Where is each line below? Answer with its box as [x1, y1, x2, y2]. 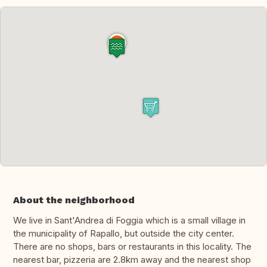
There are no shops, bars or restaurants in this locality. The [13, 241, 252, 253]
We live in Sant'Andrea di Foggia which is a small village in [13, 215, 246, 226]
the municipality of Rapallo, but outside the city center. [13, 228, 234, 240]
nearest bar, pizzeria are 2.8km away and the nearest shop [13, 254, 251, 266]
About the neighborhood [13, 194, 135, 206]
